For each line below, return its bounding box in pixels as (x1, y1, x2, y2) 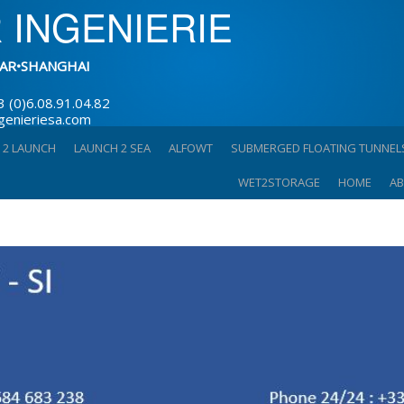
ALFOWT (169, 140, 214, 156)
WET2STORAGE (238, 174, 321, 190)
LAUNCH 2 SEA (74, 140, 151, 156)
